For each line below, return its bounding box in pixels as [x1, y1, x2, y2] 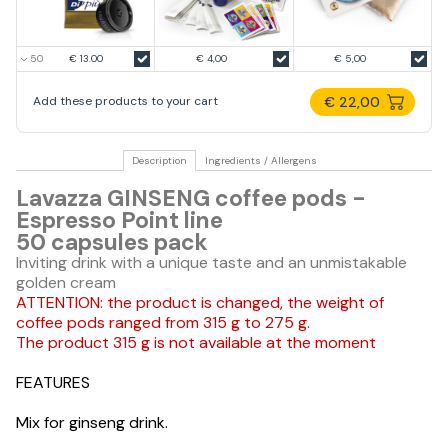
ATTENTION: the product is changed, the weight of [16, 291, 384, 313]
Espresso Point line [16, 204, 223, 235]
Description [131, 153, 187, 167]
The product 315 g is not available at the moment [16, 331, 376, 353]
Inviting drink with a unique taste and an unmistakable [16, 251, 407, 273]
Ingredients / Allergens [204, 153, 317, 167]
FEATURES [16, 371, 90, 393]
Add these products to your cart [33, 93, 218, 110]
